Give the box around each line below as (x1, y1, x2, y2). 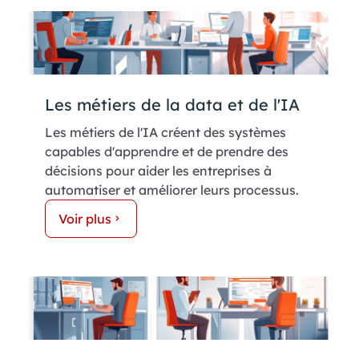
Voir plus (58, 210, 111, 227)
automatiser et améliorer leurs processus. (45, 181, 299, 198)
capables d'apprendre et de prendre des (45, 143, 288, 159)
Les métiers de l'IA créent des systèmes (45, 123, 286, 140)
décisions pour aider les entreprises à (45, 162, 272, 179)
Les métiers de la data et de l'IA (45, 94, 300, 115)
